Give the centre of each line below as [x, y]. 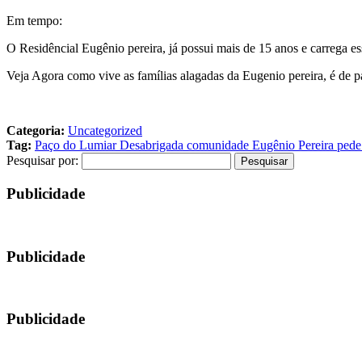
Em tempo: [34, 21]
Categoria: [36, 131]
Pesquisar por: [42, 161]
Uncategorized [105, 131]
